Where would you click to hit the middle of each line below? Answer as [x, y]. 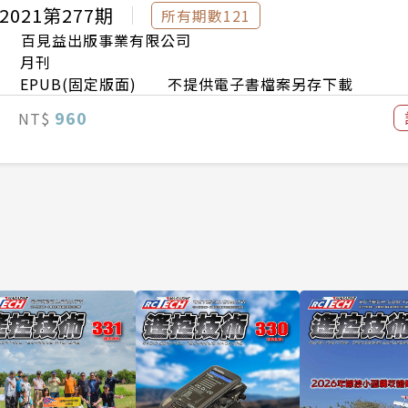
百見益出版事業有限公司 [106, 40]
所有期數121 [206, 15]
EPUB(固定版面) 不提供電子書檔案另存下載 [187, 83]
